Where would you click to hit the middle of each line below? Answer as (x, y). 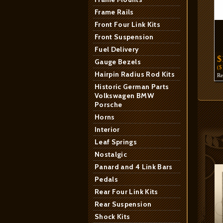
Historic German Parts (132, 87)
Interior (107, 129)
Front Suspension (124, 37)
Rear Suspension (123, 204)
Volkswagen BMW (124, 96)
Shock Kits (112, 217)
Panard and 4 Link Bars (134, 167)
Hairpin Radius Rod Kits (135, 74)
